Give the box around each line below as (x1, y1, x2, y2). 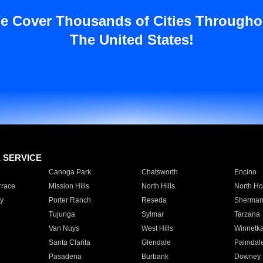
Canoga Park (48, 168, 91, 176)
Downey (234, 252, 261, 261)
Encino (234, 168, 257, 176)
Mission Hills (48, 182, 89, 190)
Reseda (141, 196, 167, 204)
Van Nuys (48, 224, 79, 232)
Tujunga (48, 210, 75, 218)
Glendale (141, 238, 171, 247)
